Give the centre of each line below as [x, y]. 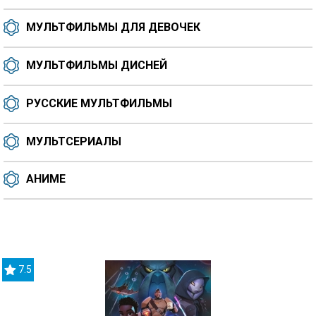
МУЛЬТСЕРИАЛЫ [74, 141]
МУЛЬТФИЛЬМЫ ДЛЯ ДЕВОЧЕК [113, 28]
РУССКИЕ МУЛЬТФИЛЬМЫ [99, 103]
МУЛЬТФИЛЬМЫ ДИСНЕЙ [97, 65]
